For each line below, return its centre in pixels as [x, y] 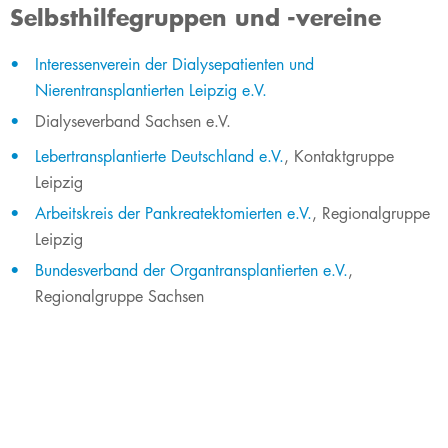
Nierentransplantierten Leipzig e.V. [151, 90]
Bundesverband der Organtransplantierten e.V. [191, 270]
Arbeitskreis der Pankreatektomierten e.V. [173, 213]
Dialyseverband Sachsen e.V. [133, 121]
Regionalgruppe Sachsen [119, 296]
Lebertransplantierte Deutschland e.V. [159, 156]
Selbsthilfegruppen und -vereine [195, 17]
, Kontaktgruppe [339, 156]
